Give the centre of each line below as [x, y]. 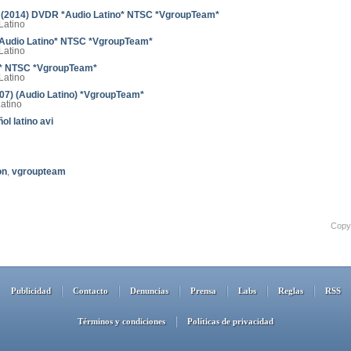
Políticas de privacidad [230, 321]
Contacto [90, 291]
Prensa [203, 291]
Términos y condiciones [121, 321]
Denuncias [149, 291]
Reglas [290, 291]
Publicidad [31, 291]
